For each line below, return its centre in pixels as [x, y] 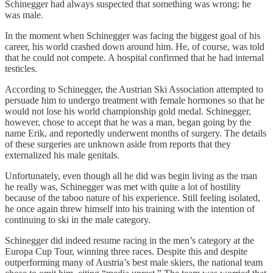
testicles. [21, 68]
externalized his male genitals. [62, 155]
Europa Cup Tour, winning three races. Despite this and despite [126, 251]
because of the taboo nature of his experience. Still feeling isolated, [133, 197]
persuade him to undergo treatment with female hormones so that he [135, 100]
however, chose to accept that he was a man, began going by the [128, 122]
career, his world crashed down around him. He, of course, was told [135, 46]
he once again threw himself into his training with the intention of [130, 208]
